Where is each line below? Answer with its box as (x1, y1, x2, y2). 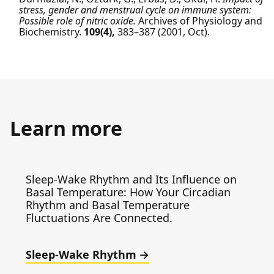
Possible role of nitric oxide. (19, 13, 136, 28)
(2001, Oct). (158, 24, 210, 39)
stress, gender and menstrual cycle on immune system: (19, 2, 251, 17)
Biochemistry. (19, 24, 81, 39)
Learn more (10, 114, 122, 141)
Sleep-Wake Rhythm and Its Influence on (26, 171, 237, 187)
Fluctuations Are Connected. (26, 210, 172, 225)
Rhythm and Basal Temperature (26, 197, 190, 212)
